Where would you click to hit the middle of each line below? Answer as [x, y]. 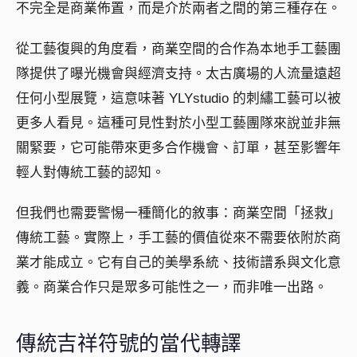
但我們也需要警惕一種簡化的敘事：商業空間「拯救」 [178, 213]
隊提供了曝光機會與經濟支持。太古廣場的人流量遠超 [178, 73]
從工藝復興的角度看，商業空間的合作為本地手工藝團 [178, 49]
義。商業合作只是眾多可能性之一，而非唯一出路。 [172, 287]
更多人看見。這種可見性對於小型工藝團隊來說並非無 [178, 123]
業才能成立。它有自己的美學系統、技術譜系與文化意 [178, 262]
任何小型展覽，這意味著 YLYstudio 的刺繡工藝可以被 [178, 98]
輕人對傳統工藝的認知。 [90, 172]
